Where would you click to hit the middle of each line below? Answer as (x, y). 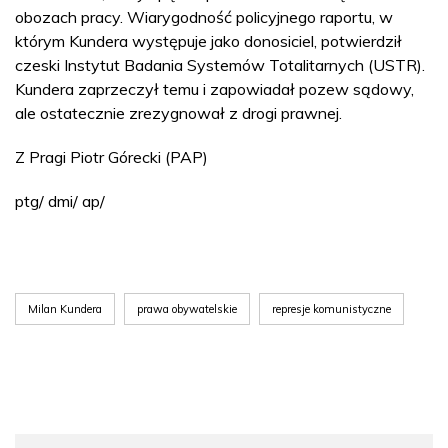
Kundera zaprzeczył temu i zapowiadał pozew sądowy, (214, 89)
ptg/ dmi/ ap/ (60, 201)
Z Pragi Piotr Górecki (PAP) (111, 157)
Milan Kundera (65, 309)
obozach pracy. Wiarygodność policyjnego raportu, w (204, 17)
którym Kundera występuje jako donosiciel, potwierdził (208, 41)
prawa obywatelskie (187, 309)
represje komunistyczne (331, 309)
